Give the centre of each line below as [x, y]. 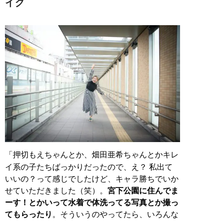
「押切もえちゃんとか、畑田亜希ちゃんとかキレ [92, 154]
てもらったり [29, 214]
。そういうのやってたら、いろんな [115, 214]
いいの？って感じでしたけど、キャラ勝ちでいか [92, 179]
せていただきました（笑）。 [56, 190]
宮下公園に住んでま [143, 190]
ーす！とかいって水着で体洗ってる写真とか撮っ [92, 202]
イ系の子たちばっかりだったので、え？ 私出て [89, 167]
